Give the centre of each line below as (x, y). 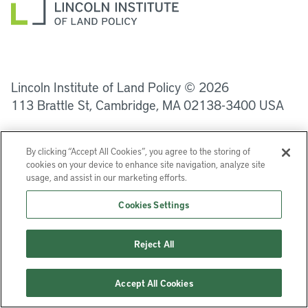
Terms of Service (146, 136)
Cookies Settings (154, 205)
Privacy (68, 136)
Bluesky (238, 55)
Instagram (100, 55)
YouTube (167, 55)
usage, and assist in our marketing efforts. (107, 177)
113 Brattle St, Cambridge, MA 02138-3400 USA (147, 105)
